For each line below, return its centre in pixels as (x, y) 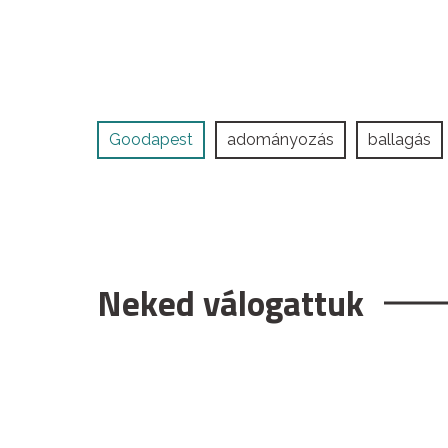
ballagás (399, 139)
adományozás (280, 139)
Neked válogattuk (230, 302)
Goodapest (151, 139)
